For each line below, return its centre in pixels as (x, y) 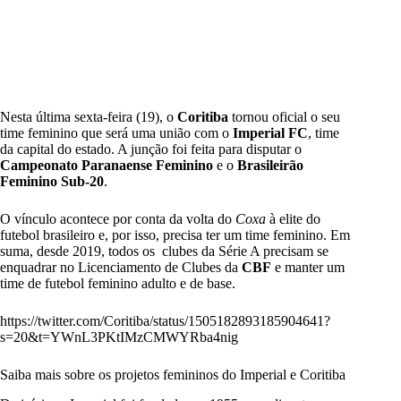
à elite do (293, 219)
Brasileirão (270, 166)
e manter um (308, 268)
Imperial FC (270, 133)
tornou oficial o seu (286, 117)
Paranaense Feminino (147, 166)
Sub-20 (82, 182)
